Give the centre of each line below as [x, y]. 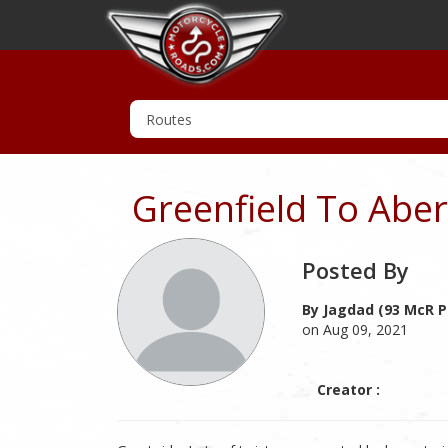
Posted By [355, 270]
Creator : [348, 389]
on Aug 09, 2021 [355, 329]
